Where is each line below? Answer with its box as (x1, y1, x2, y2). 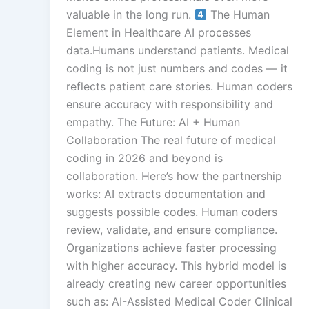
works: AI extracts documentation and (66, 186, 266, 201)
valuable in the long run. (66, 7, 195, 21)
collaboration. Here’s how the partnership (66, 168, 282, 183)
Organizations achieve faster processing (66, 240, 277, 255)
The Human (207, 7, 270, 21)
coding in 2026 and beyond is (66, 150, 223, 165)
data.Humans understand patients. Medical (66, 43, 289, 57)
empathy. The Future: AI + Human (66, 114, 240, 129)
